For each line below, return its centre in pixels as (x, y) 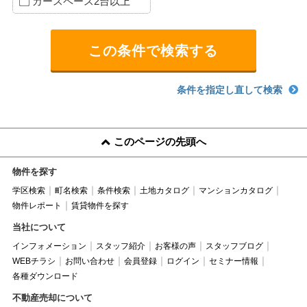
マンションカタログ (235, 190)
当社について (39, 227)
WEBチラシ (34, 261)
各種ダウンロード (45, 276)
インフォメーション (49, 246)
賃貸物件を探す (100, 205)
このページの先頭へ (160, 141)
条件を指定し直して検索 (230, 89)
